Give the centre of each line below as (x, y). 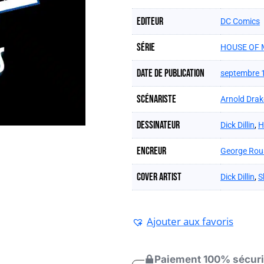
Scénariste (156, 99)
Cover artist (159, 177)
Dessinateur (158, 125)
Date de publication (171, 73)
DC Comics (240, 21)
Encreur (151, 151)
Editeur (150, 22)
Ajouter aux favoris (190, 221)
